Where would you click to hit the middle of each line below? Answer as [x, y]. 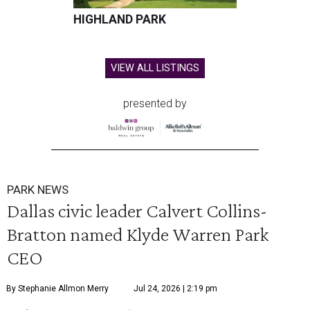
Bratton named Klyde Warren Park [138, 234]
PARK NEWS [38, 190]
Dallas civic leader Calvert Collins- [137, 211]
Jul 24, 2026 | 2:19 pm [175, 289]
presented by [155, 104]
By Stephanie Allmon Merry [57, 289]
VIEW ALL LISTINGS [155, 69]
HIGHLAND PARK [120, 20]
